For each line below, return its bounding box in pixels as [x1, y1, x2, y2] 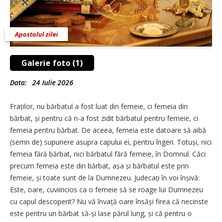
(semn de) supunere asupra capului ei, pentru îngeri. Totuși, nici [10, 137, 212, 147]
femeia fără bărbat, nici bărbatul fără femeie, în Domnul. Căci [10, 149, 206, 159]
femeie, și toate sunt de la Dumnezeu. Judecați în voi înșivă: [10, 172, 200, 182]
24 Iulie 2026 [32, 77, 73, 87]
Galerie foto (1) [21, 57, 83, 68]
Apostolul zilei [15, 29, 58, 39]
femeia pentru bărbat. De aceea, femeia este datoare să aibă [10, 125, 206, 135]
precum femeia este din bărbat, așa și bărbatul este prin [10, 161, 189, 170]
